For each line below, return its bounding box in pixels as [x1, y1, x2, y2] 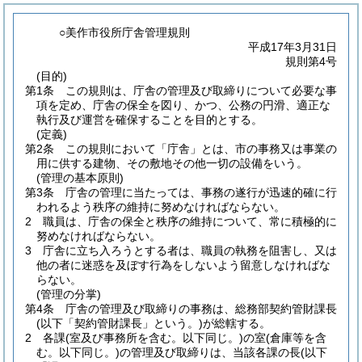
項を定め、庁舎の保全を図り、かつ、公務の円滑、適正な [36, 99, 330, 112]
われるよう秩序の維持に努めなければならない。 [36, 200, 285, 213]
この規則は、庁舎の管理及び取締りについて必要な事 [65, 84, 337, 97]
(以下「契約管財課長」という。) [36, 317, 203, 330]
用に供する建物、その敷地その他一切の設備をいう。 [36, 157, 308, 170]
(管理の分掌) [36, 288, 101, 301]
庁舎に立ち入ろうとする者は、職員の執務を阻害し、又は [43, 244, 337, 257]
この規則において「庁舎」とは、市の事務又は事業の [65, 142, 337, 155]
